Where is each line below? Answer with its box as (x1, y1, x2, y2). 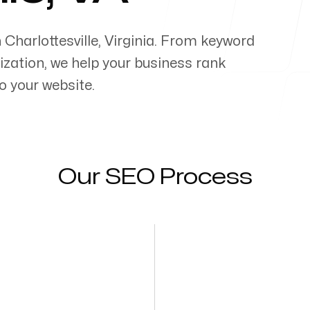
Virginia (104, 35, 154, 48)
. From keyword (154, 35, 255, 48)
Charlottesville (5, 35, 98, 48)
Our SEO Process (57, 166, 253, 188)
